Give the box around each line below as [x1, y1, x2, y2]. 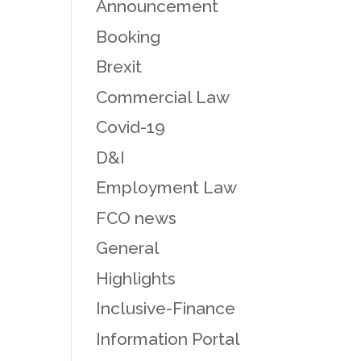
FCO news [96, 207, 177, 228]
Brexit [96, 56, 143, 77]
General [96, 238, 160, 258]
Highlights [96, 268, 176, 288]
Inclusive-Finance [96, 298, 236, 318]
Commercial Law [96, 86, 230, 107]
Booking [96, 26, 161, 47]
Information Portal [96, 328, 241, 349]
